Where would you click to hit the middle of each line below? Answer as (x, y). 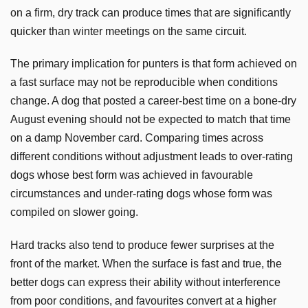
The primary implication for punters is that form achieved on (154, 64)
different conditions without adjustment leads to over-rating (152, 156)
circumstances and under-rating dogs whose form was (141, 194)
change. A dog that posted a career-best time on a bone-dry (153, 101)
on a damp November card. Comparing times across (137, 138)
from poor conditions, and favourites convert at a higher (143, 300)
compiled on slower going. (74, 212)
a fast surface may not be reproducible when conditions (144, 82)
